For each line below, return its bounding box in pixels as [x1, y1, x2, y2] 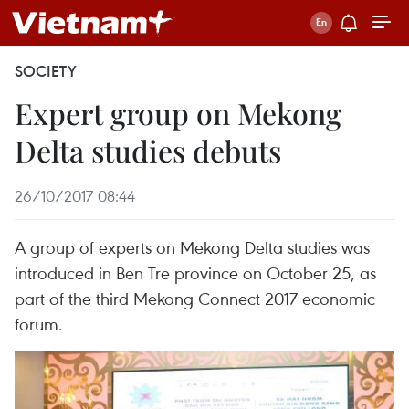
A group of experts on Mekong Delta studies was [15, 236, 370, 258]
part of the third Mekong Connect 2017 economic [15, 287, 375, 309]
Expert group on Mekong [15, 93, 341, 132]
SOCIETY [15, 61, 77, 81]
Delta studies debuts [15, 131, 281, 170]
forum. [15, 312, 63, 335]
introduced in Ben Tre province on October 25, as [15, 261, 376, 284]
